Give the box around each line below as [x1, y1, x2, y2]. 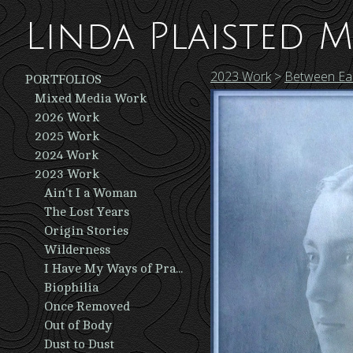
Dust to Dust [44, 337, 114, 351]
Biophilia [44, 281, 98, 295]
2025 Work [35, 129, 99, 143]
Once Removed [44, 299, 130, 314]
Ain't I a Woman [44, 186, 137, 200]
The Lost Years [44, 205, 129, 219]
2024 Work [35, 148, 98, 162]
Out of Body [44, 318, 112, 333]
